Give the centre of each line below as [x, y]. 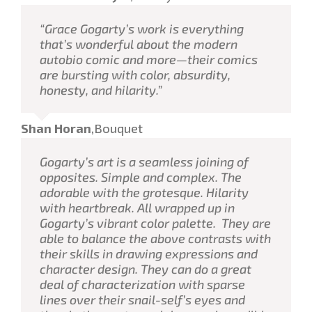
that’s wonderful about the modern [139, 44]
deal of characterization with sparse [142, 284]
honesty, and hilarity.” [101, 89]
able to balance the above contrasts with [155, 238]
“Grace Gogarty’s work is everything [142, 28]
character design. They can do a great [146, 268]
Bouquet [118, 128]
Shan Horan [56, 128]
